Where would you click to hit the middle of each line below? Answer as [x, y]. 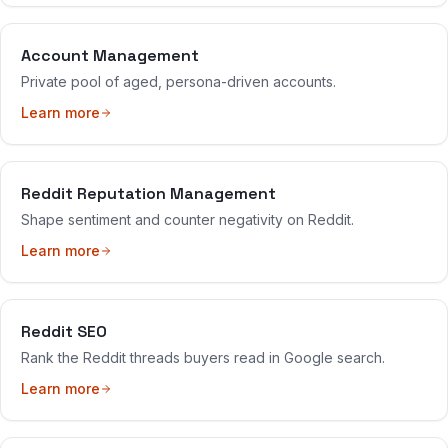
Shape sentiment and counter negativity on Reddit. [187, 219]
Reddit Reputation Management [148, 193]
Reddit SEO [64, 331]
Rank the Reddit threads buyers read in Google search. [203, 357]
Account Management [110, 55]
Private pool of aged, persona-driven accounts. [178, 81]
